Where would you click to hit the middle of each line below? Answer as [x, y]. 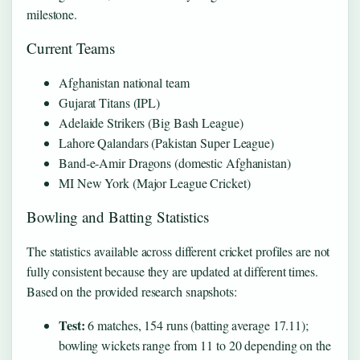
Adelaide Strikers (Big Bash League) [151, 123]
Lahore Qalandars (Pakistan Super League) [166, 143]
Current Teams [71, 48]
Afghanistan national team [124, 83]
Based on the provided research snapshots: [132, 292]
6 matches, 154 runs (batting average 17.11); [196, 325]
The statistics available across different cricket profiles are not [178, 252]
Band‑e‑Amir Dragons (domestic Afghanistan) [175, 163]
